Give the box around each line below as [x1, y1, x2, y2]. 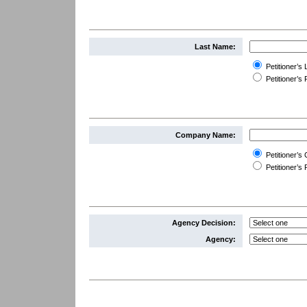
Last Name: [195, 42, 236, 51]
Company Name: [175, 131, 236, 139]
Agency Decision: [172, 219, 236, 227]
